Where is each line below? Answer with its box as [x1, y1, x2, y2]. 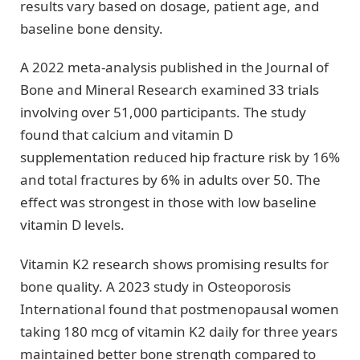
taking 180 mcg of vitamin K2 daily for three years [20, 321, 337, 341]
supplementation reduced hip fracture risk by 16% [20, 148, 340, 167]
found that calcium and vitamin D [20, 125, 233, 145]
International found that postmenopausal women [20, 299, 339, 318]
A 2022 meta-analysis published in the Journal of [20, 58, 329, 77]
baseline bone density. [20, 18, 163, 38]
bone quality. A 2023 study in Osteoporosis [20, 276, 291, 296]
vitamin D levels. [20, 215, 125, 235]
